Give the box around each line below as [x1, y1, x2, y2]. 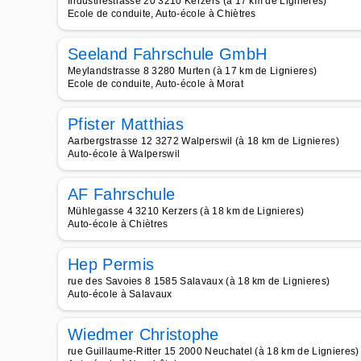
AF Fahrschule [68, 185, 176, 203]
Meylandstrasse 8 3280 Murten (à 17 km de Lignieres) [68, 65, 317, 77]
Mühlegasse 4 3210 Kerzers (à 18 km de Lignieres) [68, 205, 305, 217]
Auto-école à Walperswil [68, 148, 180, 160]
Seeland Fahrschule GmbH [68, 45, 268, 63]
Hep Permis [68, 255, 155, 273]
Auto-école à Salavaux [68, 288, 172, 300]
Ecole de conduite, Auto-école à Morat [68, 78, 243, 89]
